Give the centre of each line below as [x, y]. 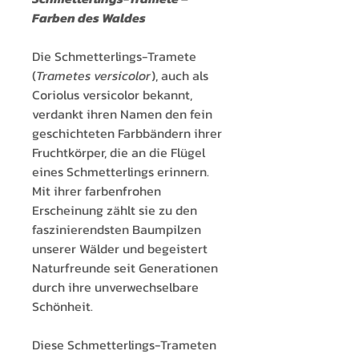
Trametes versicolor [93, 76]
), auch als [180, 76]
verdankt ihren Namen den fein [122, 114]
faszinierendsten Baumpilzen [117, 230]
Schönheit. [63, 307]
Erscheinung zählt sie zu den [115, 210]
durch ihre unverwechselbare [115, 287]
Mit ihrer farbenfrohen [97, 191]
